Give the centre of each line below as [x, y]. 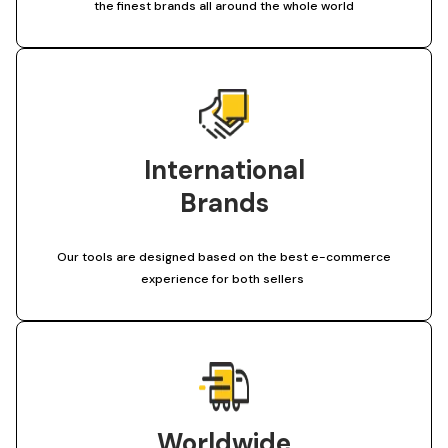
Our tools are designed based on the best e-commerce [224, 256]
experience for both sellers [224, 278]
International [224, 169]
